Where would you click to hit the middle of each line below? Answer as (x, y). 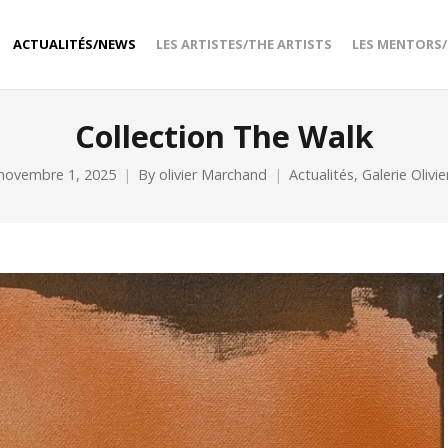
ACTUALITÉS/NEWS (74, 44)
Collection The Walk (224, 136)
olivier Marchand (213, 174)
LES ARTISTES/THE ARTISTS (244, 44)
